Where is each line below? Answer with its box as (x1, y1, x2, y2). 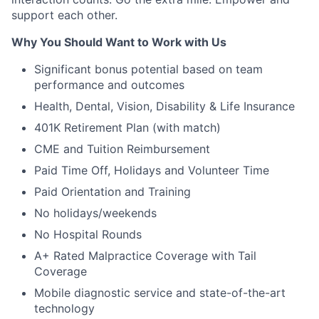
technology (34, 300, 95, 315)
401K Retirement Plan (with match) (34, 120, 221, 135)
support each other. (11, 7, 117, 22)
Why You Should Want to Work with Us (11, 34, 226, 49)
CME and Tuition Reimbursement (34, 141, 210, 156)
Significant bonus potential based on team (34, 61, 263, 76)
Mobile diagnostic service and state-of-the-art (34, 285, 286, 300)
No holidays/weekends (34, 205, 157, 220)
